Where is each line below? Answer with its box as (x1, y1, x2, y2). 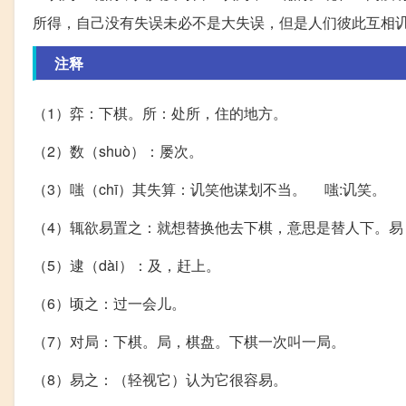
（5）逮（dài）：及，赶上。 (33, 255, 220, 276)
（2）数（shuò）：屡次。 (33, 140, 203, 162)
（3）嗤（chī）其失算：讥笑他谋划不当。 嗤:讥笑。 (33, 179, 386, 200)
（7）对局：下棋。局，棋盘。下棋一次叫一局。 (33, 331, 345, 353)
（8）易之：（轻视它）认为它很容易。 (33, 369, 287, 391)
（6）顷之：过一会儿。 (33, 293, 186, 314)
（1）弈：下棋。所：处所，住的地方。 (33, 102, 287, 124)
